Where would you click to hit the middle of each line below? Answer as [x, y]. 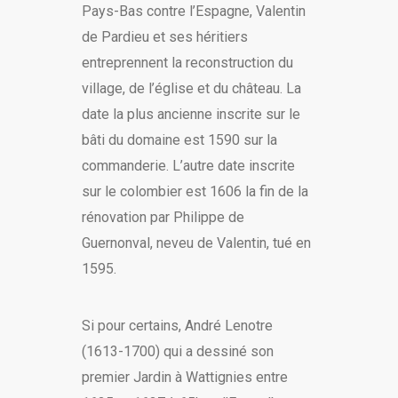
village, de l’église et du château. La [191, 89]
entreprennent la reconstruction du [187, 63]
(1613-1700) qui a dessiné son [177, 352]
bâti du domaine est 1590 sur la [179, 140]
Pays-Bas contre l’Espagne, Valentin [193, 12]
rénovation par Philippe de [163, 218]
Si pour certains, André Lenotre [177, 326]
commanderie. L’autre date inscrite [188, 166]
